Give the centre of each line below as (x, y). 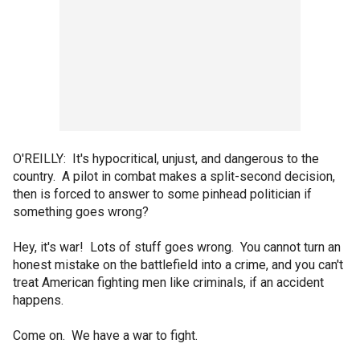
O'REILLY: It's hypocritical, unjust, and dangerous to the (166, 159)
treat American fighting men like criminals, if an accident (168, 282)
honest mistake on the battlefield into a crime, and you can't (178, 265)
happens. (38, 300)
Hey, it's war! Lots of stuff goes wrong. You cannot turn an (177, 247)
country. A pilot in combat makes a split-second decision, (174, 176)
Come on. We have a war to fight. (105, 335)
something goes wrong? (81, 212)
